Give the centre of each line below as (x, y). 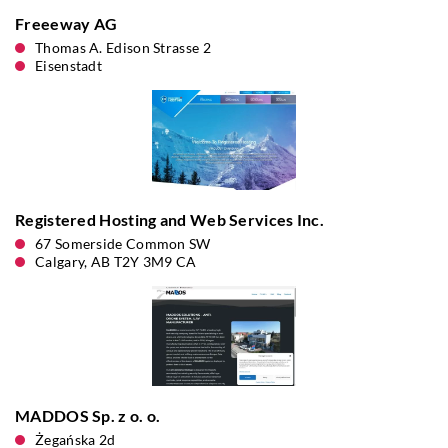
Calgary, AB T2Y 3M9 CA (116, 261)
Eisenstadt (68, 65)
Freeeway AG (66, 23)
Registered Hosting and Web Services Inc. (169, 219)
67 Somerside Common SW (123, 243)
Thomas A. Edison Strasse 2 (123, 47)
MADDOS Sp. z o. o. (88, 415)
